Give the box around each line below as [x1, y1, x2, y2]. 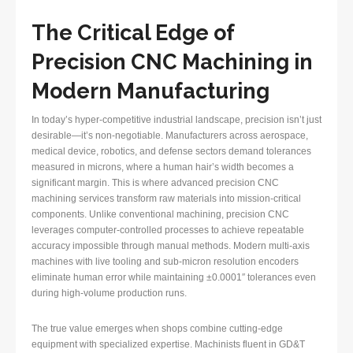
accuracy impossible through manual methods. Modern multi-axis [32, 240, 310, 252]
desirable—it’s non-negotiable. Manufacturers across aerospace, [32, 130, 308, 142]
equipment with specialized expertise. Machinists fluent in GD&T [32, 339, 305, 351]
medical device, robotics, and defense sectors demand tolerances [32, 146, 311, 158]
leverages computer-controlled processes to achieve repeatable [32, 225, 304, 236]
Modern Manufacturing [32, 79, 269, 104]
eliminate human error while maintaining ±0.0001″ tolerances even [32, 272, 316, 284]
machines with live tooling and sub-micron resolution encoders [32, 256, 299, 268]
